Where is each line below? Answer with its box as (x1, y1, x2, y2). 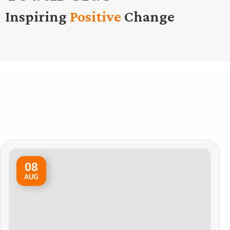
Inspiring (5, 8, 70, 25)
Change (121, 8, 175, 25)
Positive (70, 8, 121, 25)
